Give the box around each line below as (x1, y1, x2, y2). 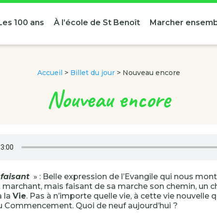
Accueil (37, 68, 62, 77)
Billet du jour (70, 68, 115, 77)
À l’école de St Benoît (53, 18, 140, 27)
